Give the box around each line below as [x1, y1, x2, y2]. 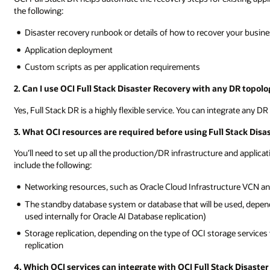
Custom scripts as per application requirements [25, 61, 201, 73]
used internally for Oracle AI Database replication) [25, 210, 207, 222]
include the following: [14, 159, 92, 171]
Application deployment [25, 43, 113, 55]
